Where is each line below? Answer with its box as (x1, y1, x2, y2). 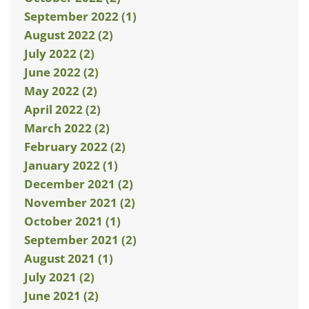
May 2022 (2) (24, 83, 97, 99)
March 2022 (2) (24, 120, 110, 136)
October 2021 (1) (24, 213, 121, 229)
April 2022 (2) (24, 101, 101, 117)
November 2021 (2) (24, 195, 135, 210)
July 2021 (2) (24, 269, 94, 285)
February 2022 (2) (24, 139, 126, 154)
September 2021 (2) (24, 232, 137, 248)
